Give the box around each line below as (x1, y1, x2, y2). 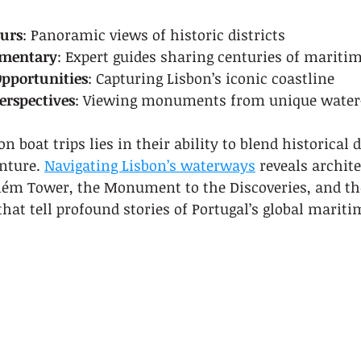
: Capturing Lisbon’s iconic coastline (88, 68, 334, 88)
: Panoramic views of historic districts (23, 25, 285, 44)
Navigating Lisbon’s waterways (44, 156, 255, 175)
